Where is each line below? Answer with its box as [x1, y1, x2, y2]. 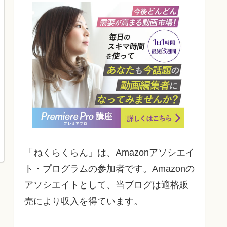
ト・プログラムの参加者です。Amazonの [24, 164, 195, 174]
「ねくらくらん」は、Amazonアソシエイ [24, 147, 195, 158]
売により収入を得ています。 [24, 196, 143, 207]
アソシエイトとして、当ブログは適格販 [24, 180, 188, 191]
